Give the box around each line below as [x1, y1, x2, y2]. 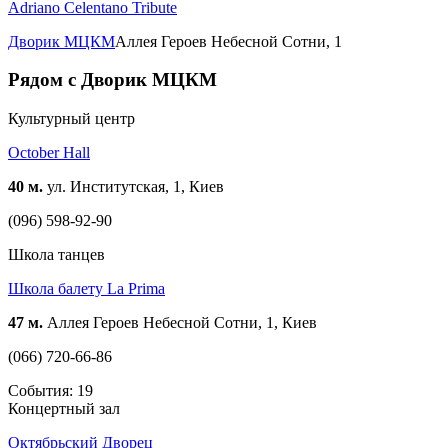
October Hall [8, 144, 90, 162]
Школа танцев [8, 246, 105, 264]
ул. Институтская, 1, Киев [43, 178, 224, 196]
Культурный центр [8, 110, 135, 128]
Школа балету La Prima [8, 280, 165, 298]
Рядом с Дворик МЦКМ [8, 69, 217, 91]
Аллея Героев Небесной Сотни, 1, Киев [43, 314, 317, 332]
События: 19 [8, 382, 93, 400]
